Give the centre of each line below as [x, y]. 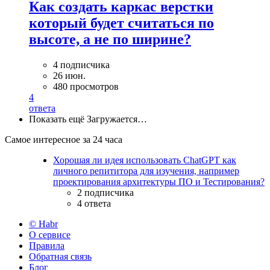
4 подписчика [81, 64]
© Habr [43, 224]
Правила [47, 245]
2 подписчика [105, 192]
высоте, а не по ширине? [110, 39]
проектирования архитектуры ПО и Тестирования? [159, 181]
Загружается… [117, 119]
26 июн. [69, 75]
